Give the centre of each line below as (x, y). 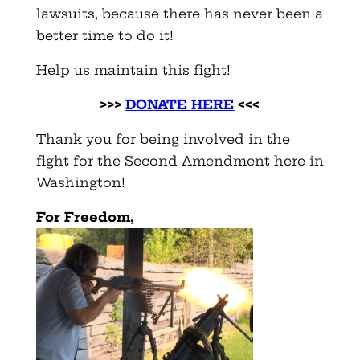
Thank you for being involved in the (163, 139)
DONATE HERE (180, 104)
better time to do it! (104, 35)
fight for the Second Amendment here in (180, 160)
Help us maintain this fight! (133, 70)
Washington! (80, 182)
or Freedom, (89, 217)
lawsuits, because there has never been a (179, 13)
